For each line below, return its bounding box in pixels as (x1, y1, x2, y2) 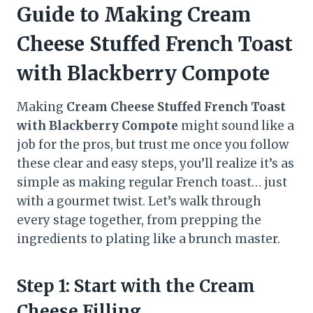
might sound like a (178, 118, 294, 134)
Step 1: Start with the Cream (17, 275, 255, 298)
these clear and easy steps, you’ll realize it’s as (17, 156, 294, 172)
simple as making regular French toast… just (17, 175, 287, 191)
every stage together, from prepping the (17, 212, 261, 228)
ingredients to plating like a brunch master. (17, 231, 280, 247)
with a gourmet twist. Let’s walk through (17, 194, 261, 210)
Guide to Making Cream (17, 2, 251, 28)
